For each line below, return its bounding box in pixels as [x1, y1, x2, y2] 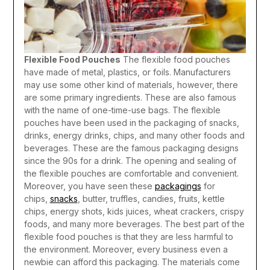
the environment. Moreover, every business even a [24, 244, 228, 255]
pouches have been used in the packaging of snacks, [24, 118, 239, 128]
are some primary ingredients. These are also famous [24, 92, 236, 103]
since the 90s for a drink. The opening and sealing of [24, 155, 236, 166]
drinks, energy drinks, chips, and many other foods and [24, 130, 245, 141]
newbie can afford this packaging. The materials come [24, 257, 240, 268]
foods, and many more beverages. [24, 219, 162, 230]
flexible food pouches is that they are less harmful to [24, 231, 233, 242]
